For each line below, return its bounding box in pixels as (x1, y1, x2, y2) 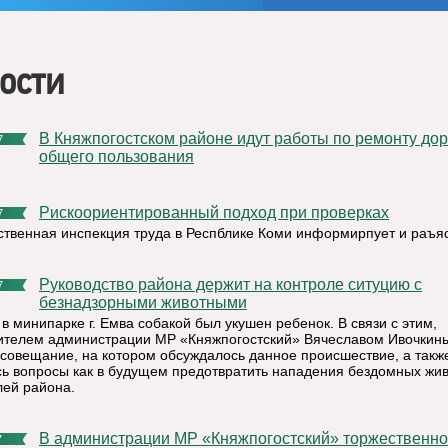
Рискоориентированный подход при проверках (50, 204, 389, 221)
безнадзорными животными (39, 294, 247, 311)
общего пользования (39, 148, 194, 165)
